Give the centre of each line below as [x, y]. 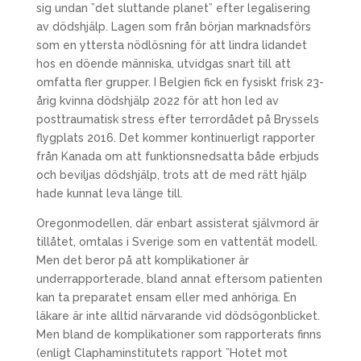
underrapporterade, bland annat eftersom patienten [179, 279]
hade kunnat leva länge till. [109, 193]
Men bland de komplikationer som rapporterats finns [178, 334]
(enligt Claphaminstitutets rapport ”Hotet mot [162, 353]
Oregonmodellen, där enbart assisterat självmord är [177, 223]
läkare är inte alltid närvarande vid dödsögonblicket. [178, 316]
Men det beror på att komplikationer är [142, 260]
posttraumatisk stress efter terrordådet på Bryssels [177, 119]
